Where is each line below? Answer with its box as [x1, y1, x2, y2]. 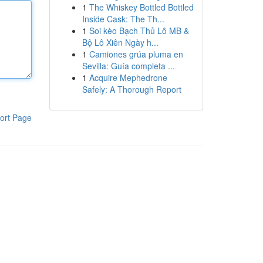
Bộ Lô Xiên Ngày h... [82, 36, 159, 48]
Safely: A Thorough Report [82, 83, 181, 95]
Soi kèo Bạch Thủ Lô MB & [89, 25, 189, 36]
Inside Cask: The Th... [82, 13, 164, 25]
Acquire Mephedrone [89, 72, 167, 83]
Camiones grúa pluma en [89, 48, 183, 60]
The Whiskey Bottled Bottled [89, 1, 194, 13]
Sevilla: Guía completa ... [82, 60, 175, 72]
